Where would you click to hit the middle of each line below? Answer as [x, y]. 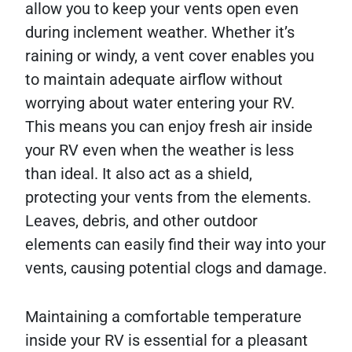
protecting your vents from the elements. [168, 197]
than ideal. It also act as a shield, [139, 173]
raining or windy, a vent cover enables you [170, 55]
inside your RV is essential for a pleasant [167, 340]
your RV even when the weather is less [159, 150]
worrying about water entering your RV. [160, 103]
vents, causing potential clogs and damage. [176, 268]
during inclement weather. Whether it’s [160, 32]
